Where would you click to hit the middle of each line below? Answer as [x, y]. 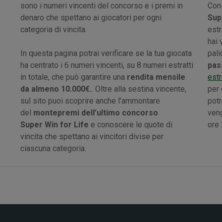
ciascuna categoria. [54, 148]
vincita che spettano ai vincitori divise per [92, 136]
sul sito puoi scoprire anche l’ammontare [90, 101]
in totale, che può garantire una [74, 77]
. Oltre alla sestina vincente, [139, 89]
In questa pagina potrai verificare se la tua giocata [106, 53]
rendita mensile [156, 77]
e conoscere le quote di [131, 124]
